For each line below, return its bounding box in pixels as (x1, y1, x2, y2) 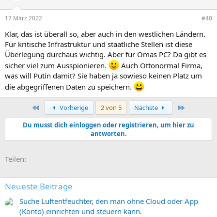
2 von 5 (100, 103, 122, 112)
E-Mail (40, 153, 62, 163)
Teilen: (5, 154, 26, 164)
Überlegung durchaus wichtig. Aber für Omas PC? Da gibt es (5, 49, 206, 59)
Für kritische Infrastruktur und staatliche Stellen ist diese (5, 39, 192, 49)
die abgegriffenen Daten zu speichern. (5, 82, 134, 92)
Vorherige (58, 103, 88, 112)
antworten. (90, 129, 127, 138)
